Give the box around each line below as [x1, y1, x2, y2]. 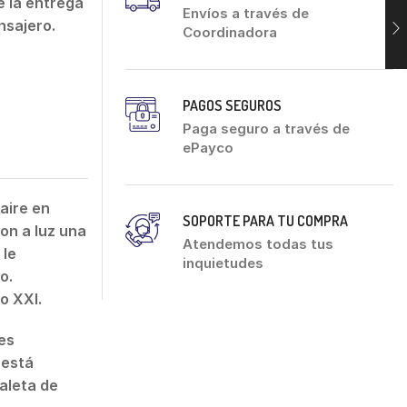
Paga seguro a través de [183, 119, 350, 137]
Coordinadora [183, 23, 277, 41]
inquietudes [183, 253, 263, 272]
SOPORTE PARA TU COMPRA [183, 211, 348, 230]
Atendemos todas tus [183, 234, 333, 253]
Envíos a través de [183, 4, 309, 22]
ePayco [183, 138, 233, 156]
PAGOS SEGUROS [183, 95, 282, 114]
